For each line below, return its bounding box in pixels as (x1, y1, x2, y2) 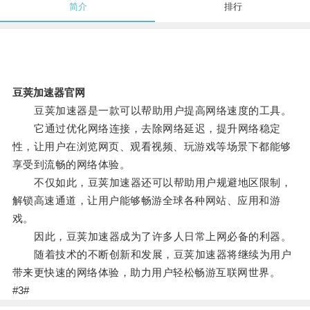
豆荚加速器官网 (12, 86, 85, 99)
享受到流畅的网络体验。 (12, 158, 131, 171)
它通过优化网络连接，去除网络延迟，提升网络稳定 (12, 122, 281, 135)
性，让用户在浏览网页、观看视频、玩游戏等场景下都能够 (12, 140, 291, 153)
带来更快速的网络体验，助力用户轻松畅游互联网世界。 (12, 266, 281, 279)
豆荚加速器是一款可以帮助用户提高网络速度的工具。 (12, 104, 292, 117)
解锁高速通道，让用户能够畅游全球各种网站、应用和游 (12, 194, 281, 207)
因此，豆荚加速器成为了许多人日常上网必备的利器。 (12, 230, 292, 243)
